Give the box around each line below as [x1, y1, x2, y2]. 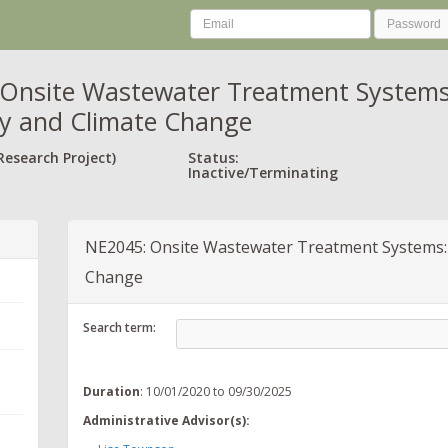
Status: [188, 147, 239, 167]
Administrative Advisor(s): [83, 411, 250, 429]
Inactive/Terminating [188, 162, 338, 182]
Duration [83, 382, 140, 400]
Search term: [83, 318, 156, 336]
